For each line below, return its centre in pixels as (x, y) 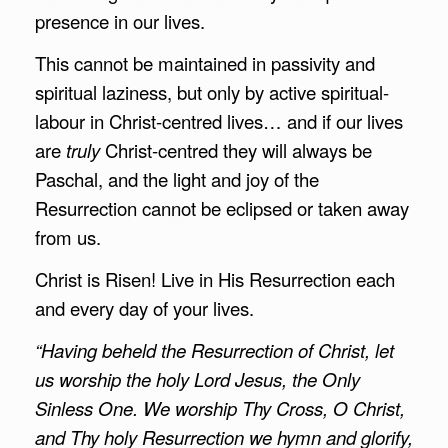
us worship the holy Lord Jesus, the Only (197, 378)
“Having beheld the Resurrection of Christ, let (214, 349)
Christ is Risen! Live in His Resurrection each (215, 278)
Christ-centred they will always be (236, 149)
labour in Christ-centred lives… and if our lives (219, 120)
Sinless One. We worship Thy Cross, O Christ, (220, 407)
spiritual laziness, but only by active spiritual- (212, 91)
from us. (68, 236)
